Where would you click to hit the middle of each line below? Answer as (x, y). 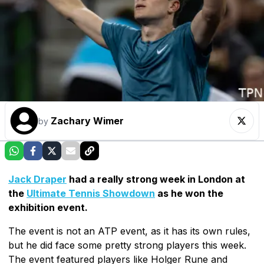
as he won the (189, 193)
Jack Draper (37, 179)
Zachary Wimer (87, 121)
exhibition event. (48, 207)
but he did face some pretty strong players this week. (127, 245)
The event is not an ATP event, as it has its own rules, (129, 231)
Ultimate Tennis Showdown (91, 193)
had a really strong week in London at (156, 179)
